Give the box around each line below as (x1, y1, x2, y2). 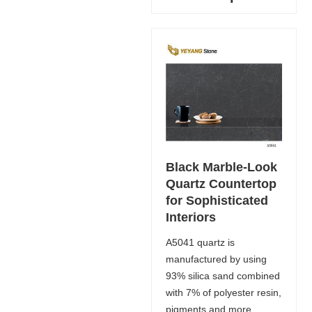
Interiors (165, 210, 216, 224)
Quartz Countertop (165, 176, 276, 191)
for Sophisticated (165, 193, 268, 208)
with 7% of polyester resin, (165, 286, 281, 298)
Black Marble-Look (165, 159, 277, 174)
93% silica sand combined (165, 270, 280, 281)
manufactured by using (165, 253, 267, 265)
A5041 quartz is (165, 236, 235, 248)
